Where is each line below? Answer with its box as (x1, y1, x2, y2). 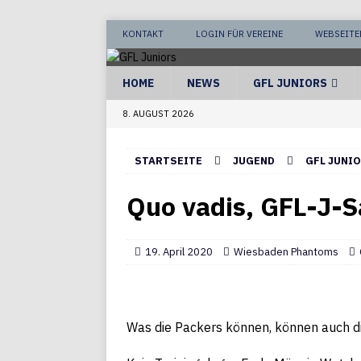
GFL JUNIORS (253, 76, 327, 90)
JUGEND (233, 154, 275, 168)
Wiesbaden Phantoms (234, 245, 338, 259)
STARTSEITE (135, 154, 202, 168)
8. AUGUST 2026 (122, 108, 194, 119)
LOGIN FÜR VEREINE (196, 28, 283, 39)
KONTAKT (122, 28, 164, 39)
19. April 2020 (145, 245, 213, 259)
